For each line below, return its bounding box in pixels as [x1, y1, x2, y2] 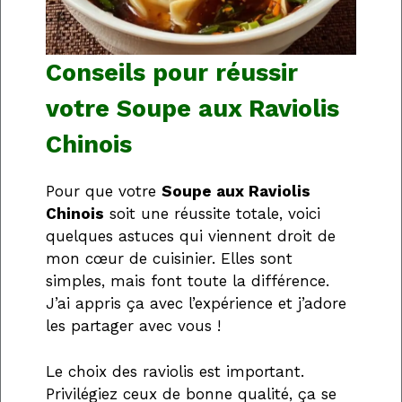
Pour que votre [46, 182, 162, 201]
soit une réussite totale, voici [104, 205, 320, 223]
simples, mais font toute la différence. [46, 272, 329, 291]
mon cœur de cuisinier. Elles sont [46, 249, 293, 268]
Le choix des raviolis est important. [46, 362, 304, 380]
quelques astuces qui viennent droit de [46, 227, 336, 246]
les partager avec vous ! [46, 317, 221, 336]
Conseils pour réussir [46, 58, 298, 88]
